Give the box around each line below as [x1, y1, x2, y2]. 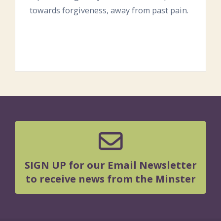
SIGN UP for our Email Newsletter [24, 158, 197, 172]
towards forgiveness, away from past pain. [30, 4, 189, 16]
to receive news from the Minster [25, 172, 196, 185]
